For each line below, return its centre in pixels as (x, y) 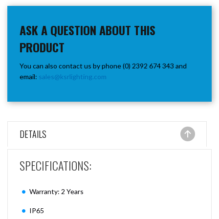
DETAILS (33, 134)
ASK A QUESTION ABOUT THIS (88, 30)
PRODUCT (42, 47)
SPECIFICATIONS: (55, 165)
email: (29, 77)
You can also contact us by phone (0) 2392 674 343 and (103, 66)
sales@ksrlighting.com (73, 77)
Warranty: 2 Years (56, 191)
